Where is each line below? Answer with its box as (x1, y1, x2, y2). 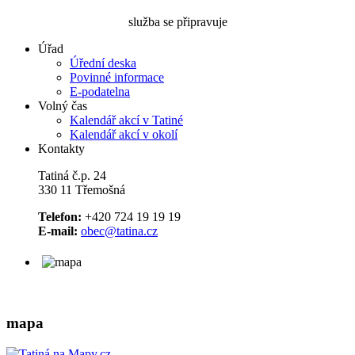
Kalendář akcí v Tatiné (70, 113, 183, 127)
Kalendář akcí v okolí (70, 127, 177, 141)
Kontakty (38, 141, 85, 155)
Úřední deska (70, 55, 136, 70)
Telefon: (38, 209, 82, 223)
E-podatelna (70, 84, 130, 98)
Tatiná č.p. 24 (38, 168, 106, 182)
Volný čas (38, 98, 87, 113)
